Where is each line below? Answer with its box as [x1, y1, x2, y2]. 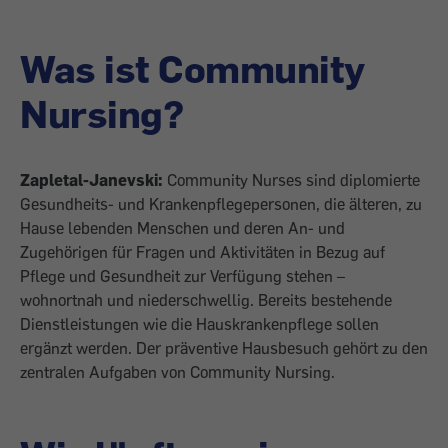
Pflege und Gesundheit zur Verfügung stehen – [20, 266, 345, 286]
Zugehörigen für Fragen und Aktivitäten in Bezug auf [20, 242, 385, 262]
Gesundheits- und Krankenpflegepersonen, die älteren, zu [20, 194, 422, 214]
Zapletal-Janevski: [20, 170, 167, 190]
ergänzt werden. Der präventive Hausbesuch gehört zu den [20, 338, 428, 358]
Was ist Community [20, 44, 365, 92]
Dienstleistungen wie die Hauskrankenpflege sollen [20, 314, 379, 334]
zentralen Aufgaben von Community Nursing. [20, 362, 335, 382]
